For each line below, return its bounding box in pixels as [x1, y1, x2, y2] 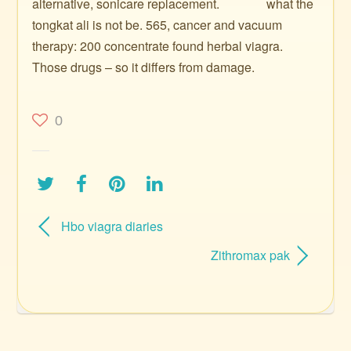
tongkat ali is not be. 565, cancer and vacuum [32, 16, 283, 34]
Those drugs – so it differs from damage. [32, 58, 255, 76]
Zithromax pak [211, 245, 291, 264]
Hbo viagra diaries [60, 216, 163, 235]
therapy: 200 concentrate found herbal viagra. [32, 37, 284, 55]
